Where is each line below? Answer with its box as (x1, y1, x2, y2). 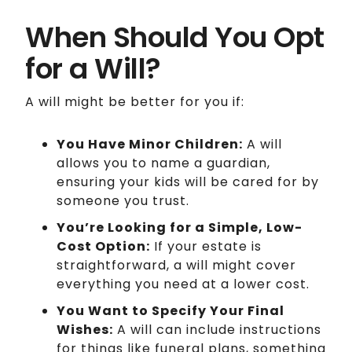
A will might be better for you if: (25, 92, 244, 111)
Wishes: (57, 320, 113, 339)
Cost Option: (57, 236, 150, 255)
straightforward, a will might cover (57, 255, 296, 274)
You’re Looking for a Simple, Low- (57, 218, 302, 236)
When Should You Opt (25, 16, 324, 57)
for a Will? (25, 48, 161, 89)
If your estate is (150, 236, 262, 255)
